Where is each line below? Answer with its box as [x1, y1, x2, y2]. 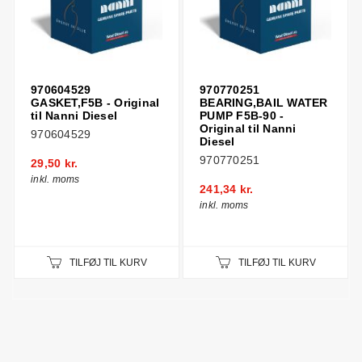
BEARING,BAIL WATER [200, 96, 328, 109]
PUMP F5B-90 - [200, 109, 284, 122]
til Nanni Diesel [31, 109, 117, 122]
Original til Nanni [200, 122, 297, 135]
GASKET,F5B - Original [31, 96, 160, 109]
